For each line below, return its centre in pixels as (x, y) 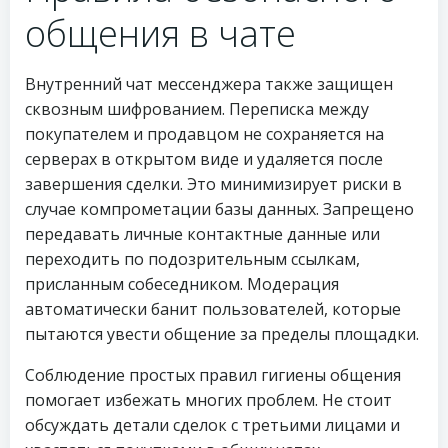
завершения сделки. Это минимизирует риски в (213, 184)
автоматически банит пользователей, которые (213, 309)
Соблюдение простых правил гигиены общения (213, 375)
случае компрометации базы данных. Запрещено (219, 209)
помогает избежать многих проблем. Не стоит (208, 400)
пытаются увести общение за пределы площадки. (222, 334)
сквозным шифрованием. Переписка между (197, 109)
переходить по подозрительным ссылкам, (192, 259)
